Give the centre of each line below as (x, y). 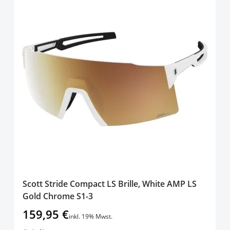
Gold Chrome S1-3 (58, 196)
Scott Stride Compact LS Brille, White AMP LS (110, 184)
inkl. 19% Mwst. (91, 217)
